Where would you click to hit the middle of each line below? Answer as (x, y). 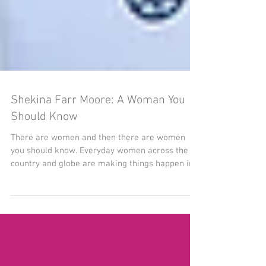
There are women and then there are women (98, 175)
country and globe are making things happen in (102, 201)
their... (23, 214)
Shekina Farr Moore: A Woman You (98, 137)
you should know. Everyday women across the (99, 188)
